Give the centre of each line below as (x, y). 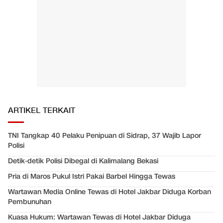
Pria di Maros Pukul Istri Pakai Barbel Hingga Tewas (92, 177)
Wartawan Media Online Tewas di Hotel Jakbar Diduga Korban (110, 192)
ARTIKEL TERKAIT (42, 111)
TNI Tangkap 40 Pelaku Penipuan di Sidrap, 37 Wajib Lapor (105, 136)
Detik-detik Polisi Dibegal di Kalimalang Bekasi (83, 161)
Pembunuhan (30, 202)
